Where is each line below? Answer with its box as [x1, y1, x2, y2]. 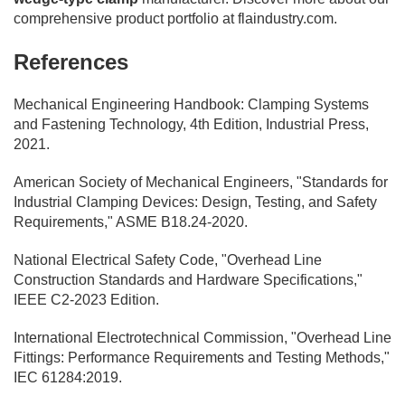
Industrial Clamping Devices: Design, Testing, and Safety [14, 193, 377, 210]
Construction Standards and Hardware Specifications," [14, 271, 363, 287]
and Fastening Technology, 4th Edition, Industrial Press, [14, 116, 369, 132]
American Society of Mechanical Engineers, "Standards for [14, 174, 388, 190]
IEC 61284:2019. [14, 369, 122, 385]
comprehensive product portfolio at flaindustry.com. [14, 10, 337, 26]
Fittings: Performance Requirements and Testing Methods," [14, 349, 390, 365]
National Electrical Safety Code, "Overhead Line [14, 251, 322, 268]
